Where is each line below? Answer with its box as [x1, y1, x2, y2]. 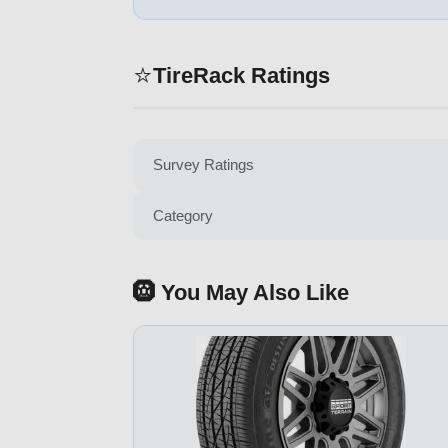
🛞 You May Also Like [133, 279, 349, 305]
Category [153, 206, 213, 224]
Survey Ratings [153, 156, 254, 174]
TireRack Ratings [153, 63, 330, 89]
